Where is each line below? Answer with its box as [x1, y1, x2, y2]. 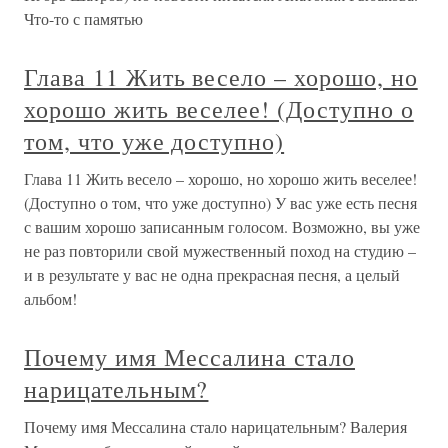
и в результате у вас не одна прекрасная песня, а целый [24, 264, 400, 285]
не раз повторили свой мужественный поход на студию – [24, 240, 416, 261]
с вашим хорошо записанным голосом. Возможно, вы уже [24, 216, 420, 237]
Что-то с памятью [24, 8, 143, 29]
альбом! [24, 288, 77, 309]
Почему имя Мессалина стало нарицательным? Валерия [24, 416, 407, 437]
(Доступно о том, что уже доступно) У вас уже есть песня [24, 192, 417, 213]
